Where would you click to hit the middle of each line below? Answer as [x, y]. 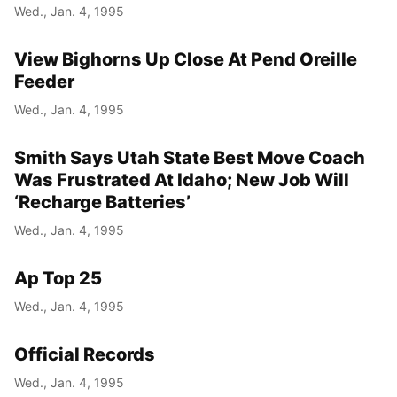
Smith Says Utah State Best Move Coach [190, 158]
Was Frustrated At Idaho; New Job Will [182, 180]
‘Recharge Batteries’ [102, 202]
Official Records [85, 355]
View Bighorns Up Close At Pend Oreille [186, 60]
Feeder [44, 82]
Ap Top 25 [58, 279]
